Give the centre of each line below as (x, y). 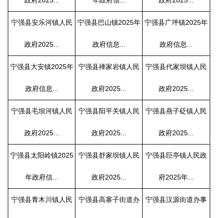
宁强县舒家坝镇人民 (109, 155)
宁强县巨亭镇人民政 (176, 155)
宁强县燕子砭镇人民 (176, 111)
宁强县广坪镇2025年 (176, 22)
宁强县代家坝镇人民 (176, 66)
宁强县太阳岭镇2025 (42, 155)
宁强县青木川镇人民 (42, 199)
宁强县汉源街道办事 (176, 199)
